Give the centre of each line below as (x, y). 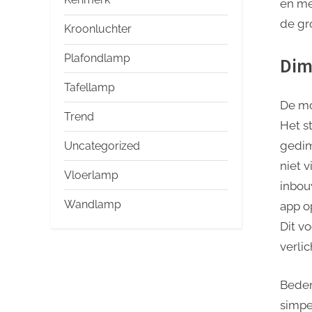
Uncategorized (102, 146)
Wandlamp (93, 204)
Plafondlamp (97, 58)
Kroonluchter (98, 29)
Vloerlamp (91, 175)
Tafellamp (89, 87)
